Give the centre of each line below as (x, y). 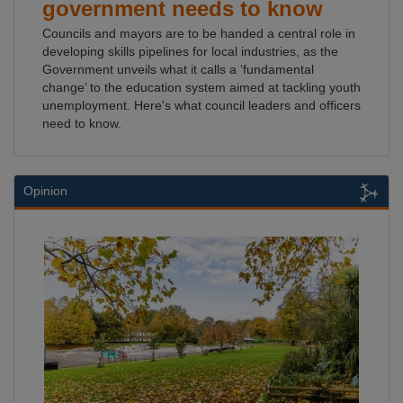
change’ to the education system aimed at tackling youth (201, 88)
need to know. (82, 124)
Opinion (45, 191)
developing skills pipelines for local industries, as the (190, 52)
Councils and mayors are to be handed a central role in (199, 34)
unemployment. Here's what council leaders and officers (201, 106)
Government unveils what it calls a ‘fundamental (178, 70)
